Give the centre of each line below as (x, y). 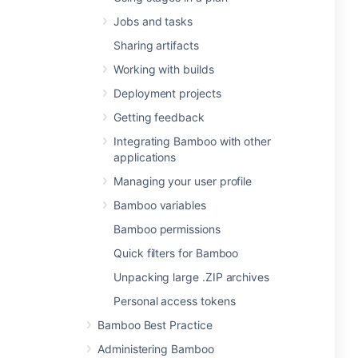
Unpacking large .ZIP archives (191, 277)
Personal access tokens (175, 301)
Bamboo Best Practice (155, 325)
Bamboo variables (160, 205)
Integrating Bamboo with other (192, 141)
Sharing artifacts (156, 45)
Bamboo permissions (167, 229)
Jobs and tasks (153, 21)
